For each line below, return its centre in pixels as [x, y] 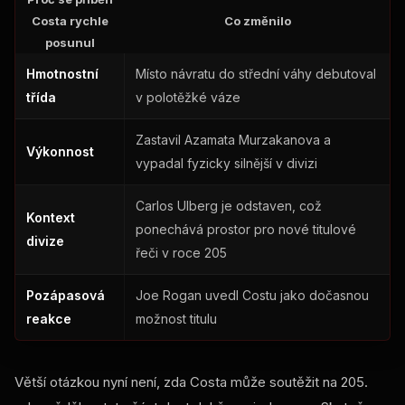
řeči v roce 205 [181, 252]
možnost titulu [176, 318]
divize [45, 240]
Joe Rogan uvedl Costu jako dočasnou [252, 295]
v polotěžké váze [188, 97]
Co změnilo [257, 20]
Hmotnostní [62, 73]
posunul [70, 42]
